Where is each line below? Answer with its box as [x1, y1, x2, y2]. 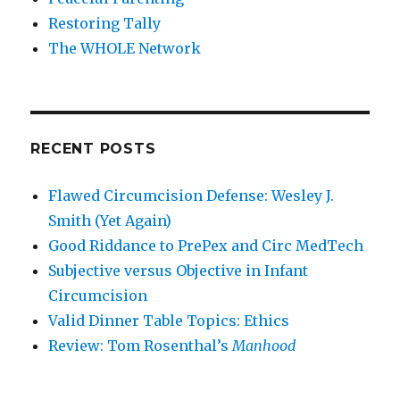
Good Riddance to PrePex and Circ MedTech [48, 237, 364, 255]
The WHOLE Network [48, 39, 202, 58]
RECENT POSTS [30, 140, 156, 158]
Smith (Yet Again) [48, 212, 172, 230]
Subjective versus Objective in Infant [48, 262, 309, 280]
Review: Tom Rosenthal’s [48, 337, 233, 355]
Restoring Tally [48, 14, 162, 33]
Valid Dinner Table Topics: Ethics [48, 312, 290, 330]
